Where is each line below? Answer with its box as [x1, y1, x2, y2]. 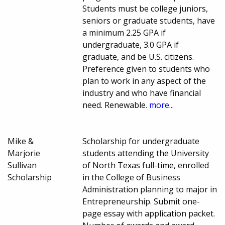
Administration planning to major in [82, 184, 217, 195]
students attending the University [82, 148, 209, 159]
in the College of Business [82, 172, 181, 183]
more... [149, 99, 174, 111]
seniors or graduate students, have [82, 15, 215, 27]
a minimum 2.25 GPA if [82, 27, 166, 39]
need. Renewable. [82, 99, 150, 111]
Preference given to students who [82, 63, 210, 75]
